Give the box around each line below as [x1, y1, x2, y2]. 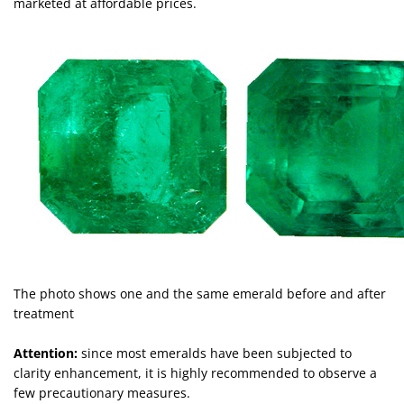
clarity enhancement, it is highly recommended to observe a [14, 364, 377, 381]
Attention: [14, 344, 78, 362]
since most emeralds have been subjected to [78, 344, 352, 362]
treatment [14, 305, 74, 322]
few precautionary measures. [14, 384, 190, 401]
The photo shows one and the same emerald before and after [14, 285, 386, 302]
